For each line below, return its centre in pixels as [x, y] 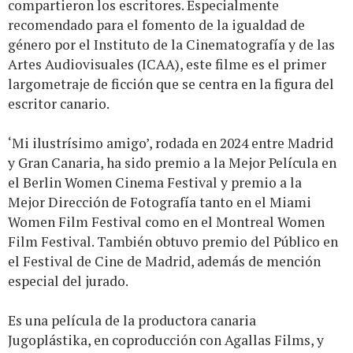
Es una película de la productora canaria [132, 321]
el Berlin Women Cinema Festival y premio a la [155, 183]
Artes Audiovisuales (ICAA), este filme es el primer [167, 65]
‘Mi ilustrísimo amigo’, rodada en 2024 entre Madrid [171, 143]
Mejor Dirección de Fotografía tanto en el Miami [160, 203]
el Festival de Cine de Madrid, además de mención [164, 262]
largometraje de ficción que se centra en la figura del [171, 84]
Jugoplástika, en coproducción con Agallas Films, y [166, 340]
